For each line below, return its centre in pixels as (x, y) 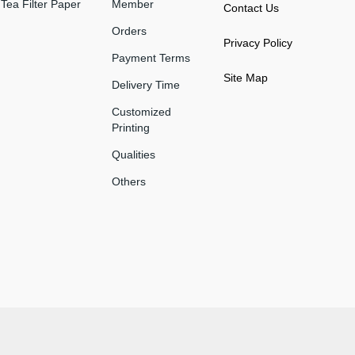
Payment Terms (151, 57)
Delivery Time (146, 84)
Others (129, 181)
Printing (131, 127)
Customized (141, 111)
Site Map (245, 77)
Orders (129, 31)
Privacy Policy (258, 42)
